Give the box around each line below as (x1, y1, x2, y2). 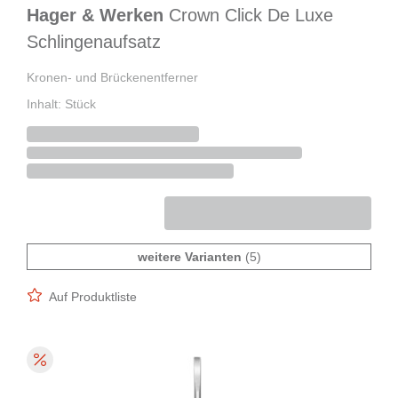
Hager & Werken (27, 5, 169, 26)
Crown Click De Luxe (169, 5, 333, 26)
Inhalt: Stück (27, 97, 96, 112)
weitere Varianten (137, 250, 242, 265)
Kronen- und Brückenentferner (27, 70, 198, 85)
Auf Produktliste (49, 290, 137, 305)
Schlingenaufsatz (27, 32, 161, 52)
